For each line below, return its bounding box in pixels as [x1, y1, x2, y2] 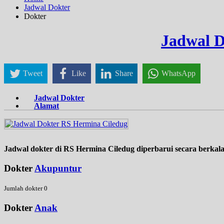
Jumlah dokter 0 [4, 184, 47, 192]
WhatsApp [161, 68, 196, 77]
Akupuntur [34, 163, 81, 174]
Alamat [34, 101, 59, 110]
